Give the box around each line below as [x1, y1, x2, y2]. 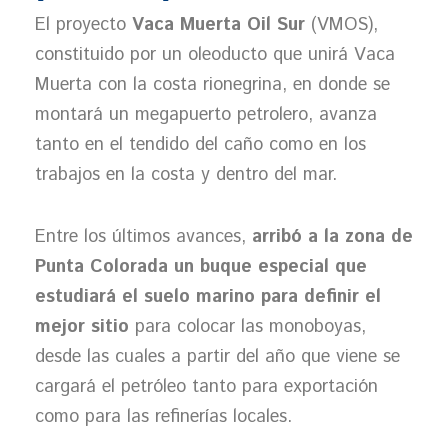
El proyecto [35, 12, 126, 38]
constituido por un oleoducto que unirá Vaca [35, 42, 395, 68]
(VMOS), [305, 12, 378, 38]
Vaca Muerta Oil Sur [126, 12, 305, 38]
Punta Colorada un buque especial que [35, 253, 367, 280]
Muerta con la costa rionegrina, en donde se [35, 72, 390, 98]
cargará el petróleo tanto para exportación [35, 373, 378, 400]
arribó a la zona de [252, 223, 413, 250]
